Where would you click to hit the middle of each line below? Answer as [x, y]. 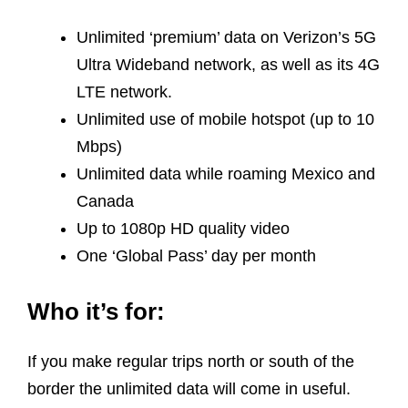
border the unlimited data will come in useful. [189, 388]
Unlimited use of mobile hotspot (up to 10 [225, 119]
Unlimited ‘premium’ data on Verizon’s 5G [226, 37]
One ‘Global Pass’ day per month [196, 255]
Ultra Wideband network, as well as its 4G [228, 64]
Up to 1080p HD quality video [185, 228]
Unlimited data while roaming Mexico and [226, 173]
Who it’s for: [96, 311]
